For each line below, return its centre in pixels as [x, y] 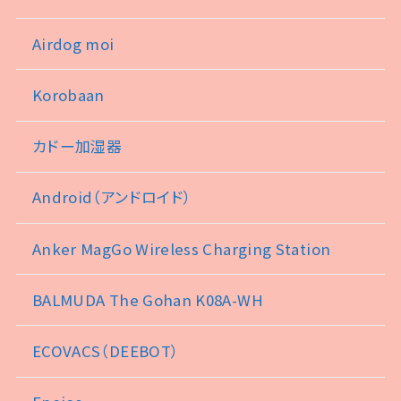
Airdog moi [73, 43]
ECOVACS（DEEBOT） [106, 350]
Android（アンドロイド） [112, 197]
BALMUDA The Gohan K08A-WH [147, 299]
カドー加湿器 [77, 146]
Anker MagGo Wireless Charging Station [181, 248]
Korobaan [68, 95]
